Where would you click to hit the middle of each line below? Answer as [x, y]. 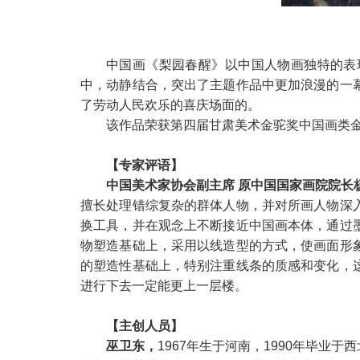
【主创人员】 [145, 325]
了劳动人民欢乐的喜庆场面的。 [170, 104]
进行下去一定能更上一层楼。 [164, 285]
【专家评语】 [145, 165]
